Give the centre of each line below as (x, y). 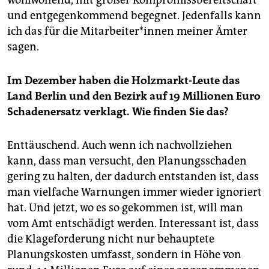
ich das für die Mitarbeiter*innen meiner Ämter (127, 32)
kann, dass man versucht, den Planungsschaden (127, 161)
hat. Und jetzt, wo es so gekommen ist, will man (125, 208)
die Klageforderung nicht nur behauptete (111, 239)
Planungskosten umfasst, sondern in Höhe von (124, 255)
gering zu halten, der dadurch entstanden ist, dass (133, 177)
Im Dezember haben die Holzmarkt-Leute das (123, 81)
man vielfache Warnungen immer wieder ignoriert (134, 192)
